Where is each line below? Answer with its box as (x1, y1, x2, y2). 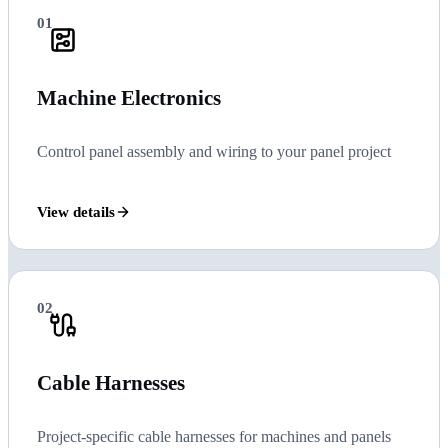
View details (37, 203, 115, 220)
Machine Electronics (37, 85, 221, 109)
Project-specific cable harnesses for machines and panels (37, 428, 391, 446)
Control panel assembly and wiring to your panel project (37, 143, 391, 161)
